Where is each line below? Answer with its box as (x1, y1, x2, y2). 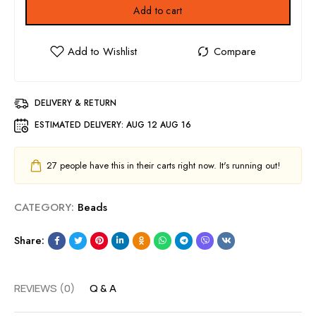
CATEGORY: (14, 200, 74, 215)
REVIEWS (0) (14, 281, 75, 296)
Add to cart (133, 4, 183, 18)
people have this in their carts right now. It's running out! (57, 159, 280, 172)
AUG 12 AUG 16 (126, 119, 191, 131)
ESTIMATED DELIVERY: (35, 119, 126, 131)
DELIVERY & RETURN (35, 97, 116, 109)
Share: (14, 233, 44, 248)
